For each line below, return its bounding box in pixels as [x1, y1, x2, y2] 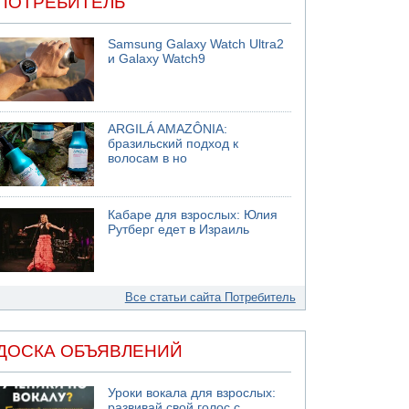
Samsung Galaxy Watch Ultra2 [108, 37, 285, 51]
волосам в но [108, 152, 188, 165]
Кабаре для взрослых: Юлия [108, 207, 278, 222]
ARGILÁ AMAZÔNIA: [108, 122, 228, 136]
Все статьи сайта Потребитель [124, 289, 296, 304]
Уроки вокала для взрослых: [108, 386, 277, 400]
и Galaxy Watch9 [108, 51, 206, 66]
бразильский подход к [108, 137, 239, 151]
